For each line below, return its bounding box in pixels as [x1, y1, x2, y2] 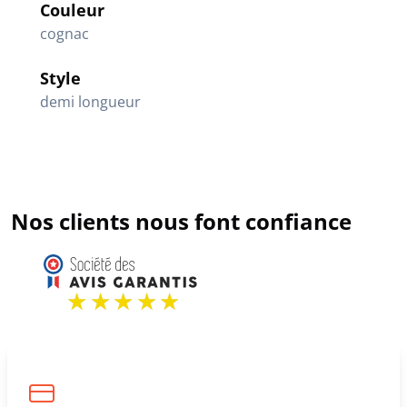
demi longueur [40, 92, 141, 112]
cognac [40, 24, 89, 44]
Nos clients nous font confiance [11, 206, 352, 236]
